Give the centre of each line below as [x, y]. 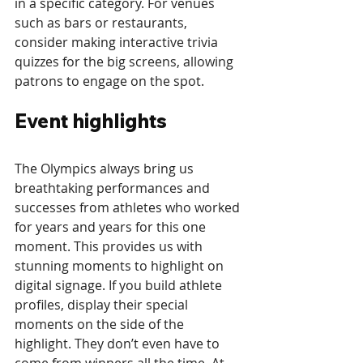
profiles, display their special [103, 304]
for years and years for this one [112, 226]
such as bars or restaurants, [102, 22]
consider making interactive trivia [118, 42]
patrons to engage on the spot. [109, 81]
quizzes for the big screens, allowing [126, 61]
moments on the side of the [101, 324]
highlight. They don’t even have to [119, 343]
